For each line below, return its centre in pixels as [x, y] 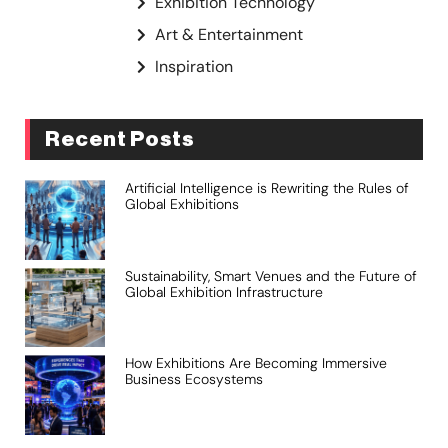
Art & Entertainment [229, 35]
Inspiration [194, 67]
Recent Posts [119, 140]
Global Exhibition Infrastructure [223, 291]
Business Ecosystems [193, 379]
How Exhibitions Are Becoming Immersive [255, 363]
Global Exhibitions [181, 204]
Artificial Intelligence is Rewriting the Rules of [266, 188]
